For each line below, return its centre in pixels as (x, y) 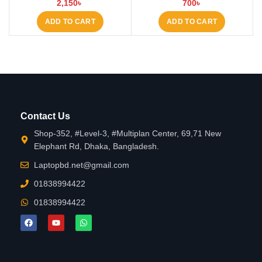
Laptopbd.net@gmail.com (81, 165)
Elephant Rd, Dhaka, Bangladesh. (96, 146)
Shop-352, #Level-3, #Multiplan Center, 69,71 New (127, 133)
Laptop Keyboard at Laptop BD (70, 7)
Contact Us (45, 116)
